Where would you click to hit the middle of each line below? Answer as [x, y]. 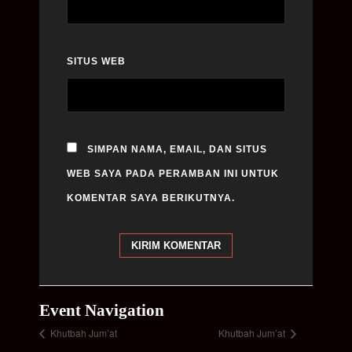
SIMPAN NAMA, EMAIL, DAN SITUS [177, 149]
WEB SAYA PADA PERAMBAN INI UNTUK [173, 173]
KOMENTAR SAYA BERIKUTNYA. [151, 198]
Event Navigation [102, 310]
